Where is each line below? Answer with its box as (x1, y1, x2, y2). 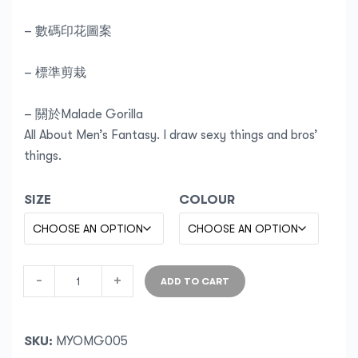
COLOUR (179, 192, 235, 207)
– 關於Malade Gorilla (24, 106, 143, 121)
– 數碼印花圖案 (24, 23, 112, 38)
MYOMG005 (56, 333, 128, 348)
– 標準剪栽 (24, 65, 86, 80)
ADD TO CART (161, 275, 229, 287)
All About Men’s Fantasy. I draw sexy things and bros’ (24, 127, 318, 142)
